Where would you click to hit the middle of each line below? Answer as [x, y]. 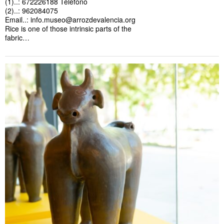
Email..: [18, 19]
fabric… [17, 37]
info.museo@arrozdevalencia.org [83, 19]
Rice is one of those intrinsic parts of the [68, 28]
